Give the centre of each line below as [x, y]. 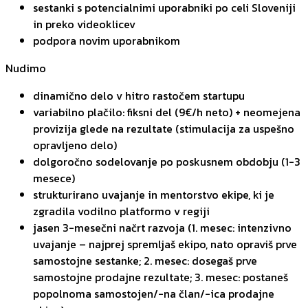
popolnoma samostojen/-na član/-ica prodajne [154, 294]
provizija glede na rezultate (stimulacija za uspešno [164, 129]
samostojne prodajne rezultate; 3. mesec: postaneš [161, 277]
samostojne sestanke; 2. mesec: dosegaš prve [145, 261]
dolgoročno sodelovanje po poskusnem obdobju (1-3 [167, 162]
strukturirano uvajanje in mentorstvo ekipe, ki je [154, 195]
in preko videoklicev [84, 24]
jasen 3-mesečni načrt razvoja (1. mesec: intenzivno [162, 228]
